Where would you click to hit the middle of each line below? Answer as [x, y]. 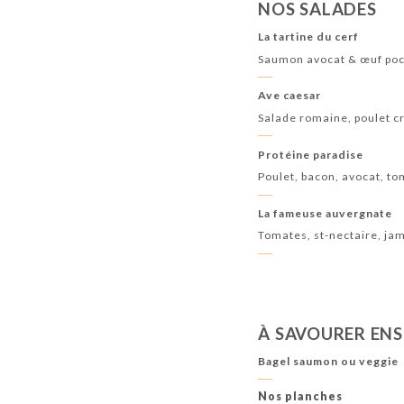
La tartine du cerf [309, 37]
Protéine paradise [311, 154]
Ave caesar [290, 96]
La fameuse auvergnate [326, 213]
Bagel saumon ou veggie [329, 362]
